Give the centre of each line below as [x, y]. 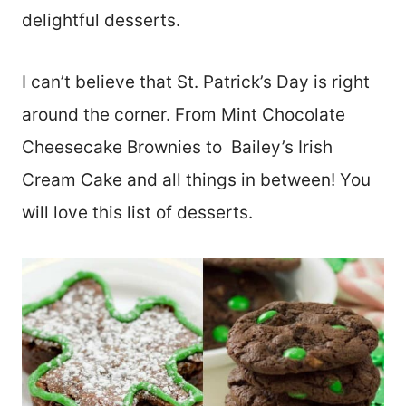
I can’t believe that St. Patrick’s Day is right [196, 82]
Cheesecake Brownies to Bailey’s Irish [177, 147]
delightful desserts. [103, 20]
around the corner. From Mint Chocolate [184, 114]
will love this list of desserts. [140, 212]
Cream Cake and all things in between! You [196, 179]
